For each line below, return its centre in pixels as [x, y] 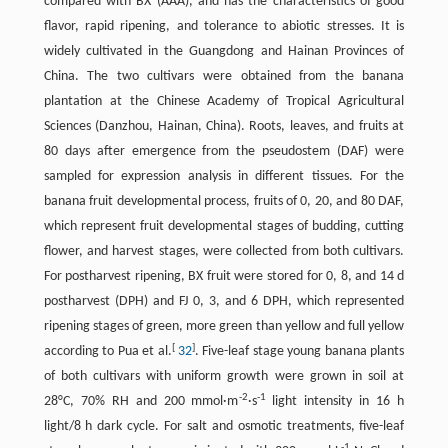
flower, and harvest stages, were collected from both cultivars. [224, 252]
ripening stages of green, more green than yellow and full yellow [224, 327]
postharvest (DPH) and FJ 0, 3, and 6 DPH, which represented [224, 302]
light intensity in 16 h [335, 402]
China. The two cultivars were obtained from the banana [224, 77]
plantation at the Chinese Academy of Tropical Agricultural [224, 102]
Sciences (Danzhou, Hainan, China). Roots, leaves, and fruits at [224, 127]
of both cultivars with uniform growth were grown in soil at [224, 377]
